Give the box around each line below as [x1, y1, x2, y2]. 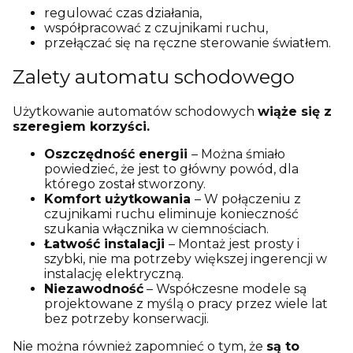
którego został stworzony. [44, 176, 206, 192]
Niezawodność [44, 281, 143, 297]
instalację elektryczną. [44, 266, 184, 282]
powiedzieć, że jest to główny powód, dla [44, 162, 299, 177]
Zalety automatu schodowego [13, 65, 295, 89]
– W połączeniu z [195, 191, 301, 207]
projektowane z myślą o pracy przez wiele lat [44, 296, 328, 312]
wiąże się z [258, 104, 332, 120]
